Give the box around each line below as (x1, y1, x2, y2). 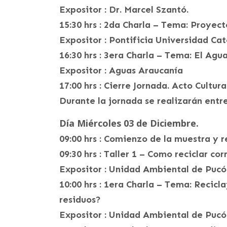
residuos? (59, 194, 101, 206)
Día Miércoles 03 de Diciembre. (59, 117, 199, 130)
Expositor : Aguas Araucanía (59, 65, 183, 77)
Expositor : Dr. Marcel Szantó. (59, 4, 188, 16)
